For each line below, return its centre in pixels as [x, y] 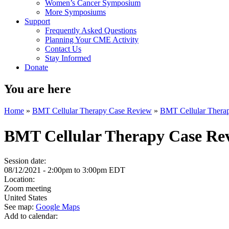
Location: [20, 179]
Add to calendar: [32, 216]
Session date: [26, 161]
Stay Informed [68, 58]
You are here [38, 89]
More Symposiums [75, 12]
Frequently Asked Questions [91, 31]
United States [26, 198]
